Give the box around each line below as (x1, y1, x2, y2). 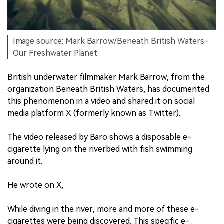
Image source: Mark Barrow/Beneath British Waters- (13, 36, 208, 46)
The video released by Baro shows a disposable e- (7, 132, 191, 142)
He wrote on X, (7, 180, 63, 190)
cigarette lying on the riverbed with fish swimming (7, 144, 192, 154)
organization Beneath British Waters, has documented (7, 84, 209, 94)
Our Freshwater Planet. (13, 48, 99, 58)
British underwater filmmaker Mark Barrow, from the (7, 72, 205, 82)
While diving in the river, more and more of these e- (7, 204, 199, 214)
